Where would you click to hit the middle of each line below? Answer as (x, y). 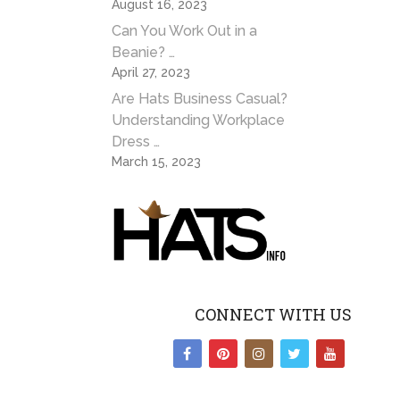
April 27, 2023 (151, 73)
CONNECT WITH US (273, 315)
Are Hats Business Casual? (200, 99)
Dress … (136, 142)
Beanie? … (144, 53)
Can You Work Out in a (185, 31)
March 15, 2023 (157, 162)
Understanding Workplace (199, 121)
